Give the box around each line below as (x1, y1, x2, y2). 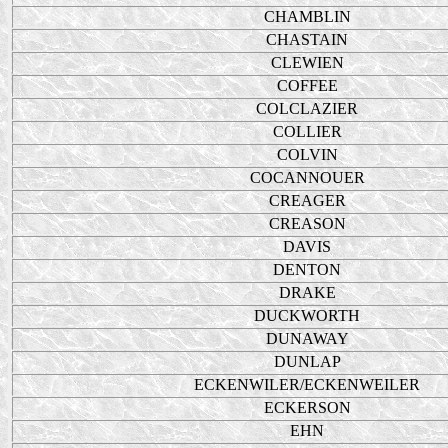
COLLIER (272, 123, 342, 140)
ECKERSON (263, 399, 351, 416)
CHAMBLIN (263, 8, 351, 25)
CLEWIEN (270, 54, 344, 71)
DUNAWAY (265, 330, 349, 347)
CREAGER (268, 192, 346, 209)
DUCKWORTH (254, 307, 360, 324)
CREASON (268, 215, 346, 232)
